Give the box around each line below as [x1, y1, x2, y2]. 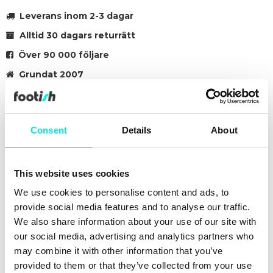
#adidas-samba [55, 109, 105, 118]
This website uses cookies [14, 168, 130, 179]
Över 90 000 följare [13, 49, 109, 60]
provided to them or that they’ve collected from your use [14, 260, 252, 271]
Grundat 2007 [14, 69, 83, 80]
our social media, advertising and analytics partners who [14, 231, 253, 241]
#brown [147, 109, 173, 118]
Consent [30, 124, 67, 135]
